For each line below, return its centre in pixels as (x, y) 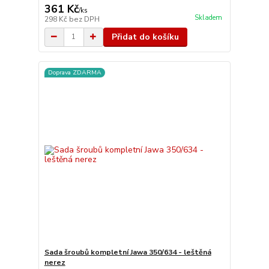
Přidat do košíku (145, 37)
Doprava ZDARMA (74, 72)
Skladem (208, 17)
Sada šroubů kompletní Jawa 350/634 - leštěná (128, 252)
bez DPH (84, 19)
